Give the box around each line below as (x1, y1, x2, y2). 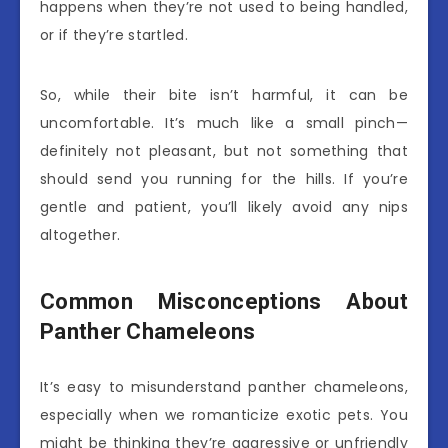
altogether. (40, 224, 121, 245)
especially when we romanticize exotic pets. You (40, 404, 408, 425)
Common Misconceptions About (40, 289, 408, 315)
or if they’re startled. (40, 24, 188, 45)
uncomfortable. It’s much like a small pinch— (40, 112, 408, 133)
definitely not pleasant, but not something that (40, 140, 408, 161)
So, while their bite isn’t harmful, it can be (40, 84, 408, 105)
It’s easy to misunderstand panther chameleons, (40, 376, 408, 397)
